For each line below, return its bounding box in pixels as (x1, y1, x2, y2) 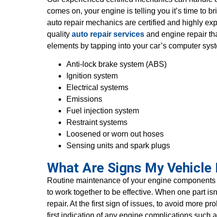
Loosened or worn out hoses (66, 130, 164, 139)
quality (47, 30, 72, 38)
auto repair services (72, 30, 145, 38)
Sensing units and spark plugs (66, 141, 170, 150)
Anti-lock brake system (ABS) (66, 60, 167, 69)
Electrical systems (66, 83, 129, 92)
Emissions (66, 95, 103, 104)
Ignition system (66, 72, 118, 80)
